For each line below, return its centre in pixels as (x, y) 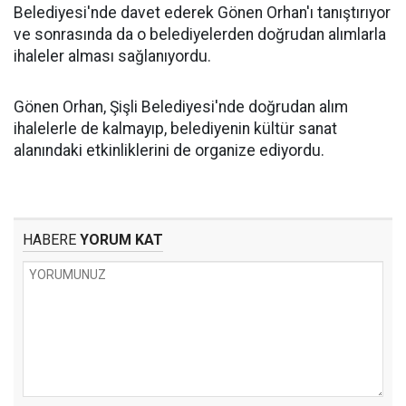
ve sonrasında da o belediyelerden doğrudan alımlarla (200, 34)
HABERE (49, 240)
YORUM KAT (120, 240)
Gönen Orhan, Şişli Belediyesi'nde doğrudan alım (181, 107)
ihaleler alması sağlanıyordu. (114, 56)
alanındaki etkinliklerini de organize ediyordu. (173, 150)
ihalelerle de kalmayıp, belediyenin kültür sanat (175, 129)
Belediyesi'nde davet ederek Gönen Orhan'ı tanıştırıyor (202, 13)
